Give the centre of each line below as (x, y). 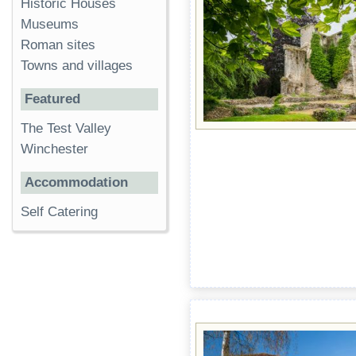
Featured (52, 99)
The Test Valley (66, 129)
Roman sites (58, 45)
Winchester (54, 149)
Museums (50, 25)
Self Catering (59, 212)
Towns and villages (77, 66)
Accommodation (76, 183)
